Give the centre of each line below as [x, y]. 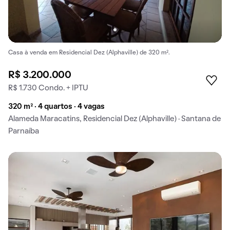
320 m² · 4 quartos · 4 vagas [56, 107]
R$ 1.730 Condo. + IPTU [48, 89]
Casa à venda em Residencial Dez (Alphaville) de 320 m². [89, 53]
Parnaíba [24, 132]
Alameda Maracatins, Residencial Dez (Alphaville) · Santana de [114, 119]
